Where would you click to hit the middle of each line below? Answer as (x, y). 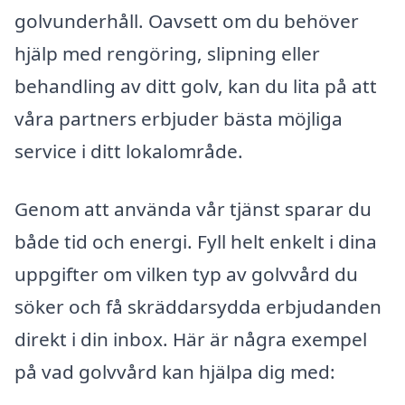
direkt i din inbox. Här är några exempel (191, 339)
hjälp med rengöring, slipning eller (167, 53)
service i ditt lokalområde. (129, 151)
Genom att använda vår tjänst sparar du (193, 208)
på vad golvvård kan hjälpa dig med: (175, 371)
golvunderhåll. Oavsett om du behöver (187, 20)
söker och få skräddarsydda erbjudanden (198, 306)
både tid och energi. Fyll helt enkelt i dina (196, 241)
